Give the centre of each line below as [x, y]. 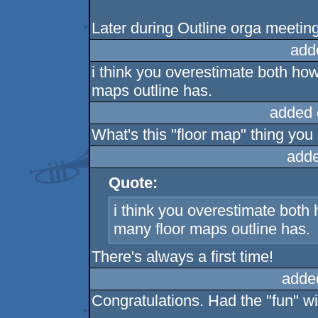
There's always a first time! [183, 257]
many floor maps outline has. [212, 229]
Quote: [133, 183]
